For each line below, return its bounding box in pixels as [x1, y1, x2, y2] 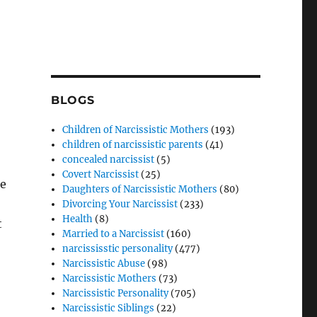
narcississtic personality [62, 243, 173, 255]
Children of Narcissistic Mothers [62, 124, 209, 137]
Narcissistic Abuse [62, 258, 146, 270]
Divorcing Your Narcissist [62, 198, 178, 211]
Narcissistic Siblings [62, 302, 155, 315]
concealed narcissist [62, 154, 155, 166]
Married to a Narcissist [62, 228, 165, 241]
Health [62, 213, 93, 226]
